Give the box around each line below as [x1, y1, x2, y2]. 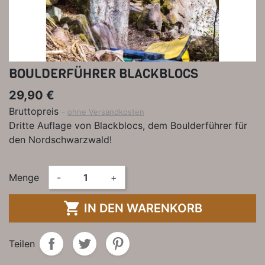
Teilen [9, 237, 35, 250]
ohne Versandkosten [67, 106, 144, 117]
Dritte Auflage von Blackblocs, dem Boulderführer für [9, 119, 247, 131]
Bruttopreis [9, 105, 62, 117]
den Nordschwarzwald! [9, 133, 112, 146]
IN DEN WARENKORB [83, 201, 202, 215]
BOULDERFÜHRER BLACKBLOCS [9, 64, 198, 82]
